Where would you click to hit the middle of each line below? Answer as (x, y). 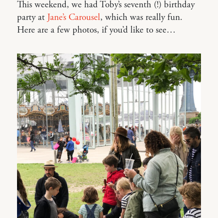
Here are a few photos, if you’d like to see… (96, 30)
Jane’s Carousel (74, 17)
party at (32, 17)
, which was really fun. (141, 17)
